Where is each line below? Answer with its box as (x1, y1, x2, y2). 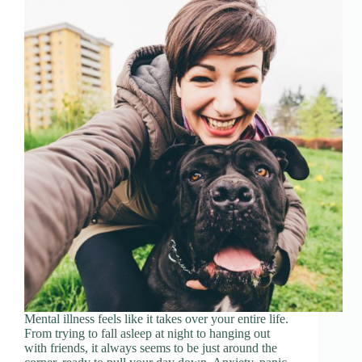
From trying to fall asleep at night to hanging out (24, 326, 270, 341)
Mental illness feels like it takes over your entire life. (24, 312, 288, 326)
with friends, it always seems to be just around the (24, 341, 277, 356)
